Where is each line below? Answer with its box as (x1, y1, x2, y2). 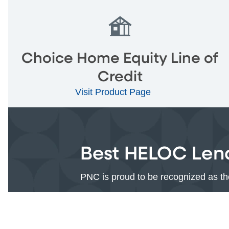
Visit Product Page (75, 86, 154, 97)
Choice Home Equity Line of (21, 51, 219, 66)
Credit (97, 70, 143, 84)
